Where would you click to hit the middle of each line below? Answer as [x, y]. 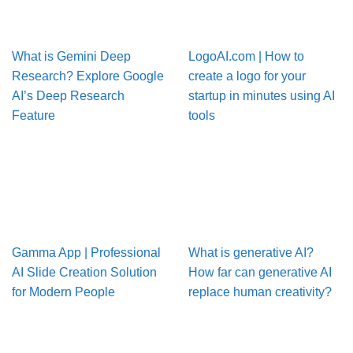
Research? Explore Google [88, 76]
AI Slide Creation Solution [84, 273]
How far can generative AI [260, 273]
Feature [33, 116]
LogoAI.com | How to [246, 57]
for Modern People [63, 292]
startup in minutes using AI [262, 96]
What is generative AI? [251, 253]
